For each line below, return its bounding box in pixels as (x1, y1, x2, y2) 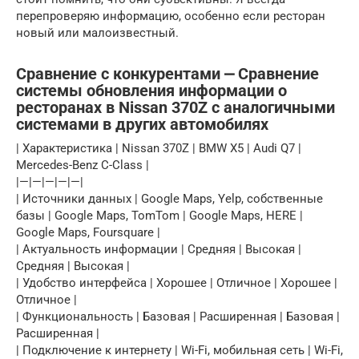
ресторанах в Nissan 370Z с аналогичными (16, 98, 335, 117)
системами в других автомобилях (16, 115, 268, 134)
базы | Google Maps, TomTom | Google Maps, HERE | (16, 208, 303, 224)
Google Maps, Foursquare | (16, 225, 160, 240)
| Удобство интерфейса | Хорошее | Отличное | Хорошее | (16, 276, 337, 291)
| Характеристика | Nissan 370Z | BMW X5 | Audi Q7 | (16, 141, 301, 156)
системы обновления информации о (16, 81, 287, 100)
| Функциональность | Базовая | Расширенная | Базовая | (16, 309, 340, 325)
